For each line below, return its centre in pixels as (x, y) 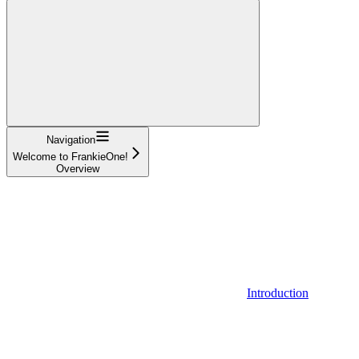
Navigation (71, 139)
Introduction (278, 292)
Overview (78, 168)
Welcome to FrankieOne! (71, 156)
